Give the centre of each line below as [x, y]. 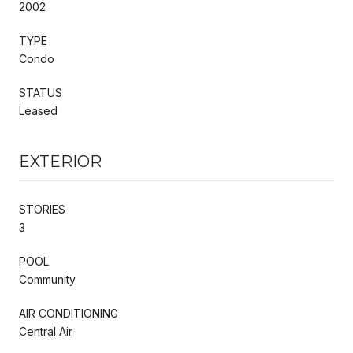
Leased [38, 110]
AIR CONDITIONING [69, 313]
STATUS [41, 92]
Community [47, 279]
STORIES [42, 209]
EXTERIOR [60, 161]
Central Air [46, 331]
